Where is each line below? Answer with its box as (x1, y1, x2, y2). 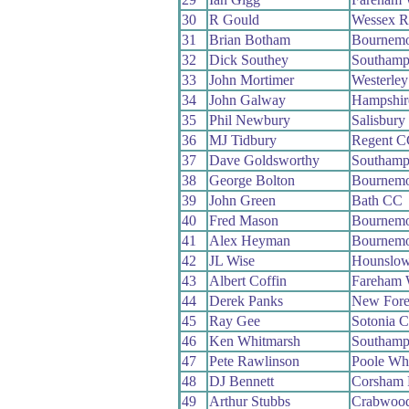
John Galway (208, 92, 286, 109)
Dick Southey (208, 52, 288, 68)
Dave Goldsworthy (208, 152, 320, 169)
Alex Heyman (208, 233, 290, 249)
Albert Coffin (208, 273, 287, 289)
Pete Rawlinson (208, 353, 299, 370)
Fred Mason (208, 213, 278, 229)
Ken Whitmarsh (208, 333, 300, 350)
